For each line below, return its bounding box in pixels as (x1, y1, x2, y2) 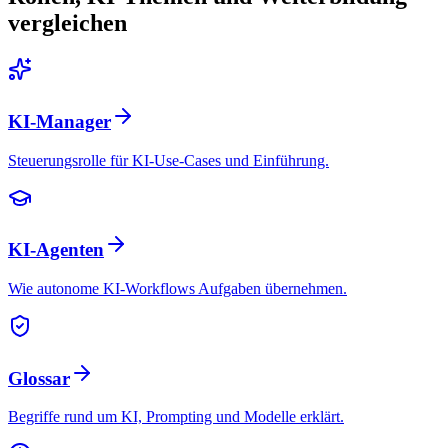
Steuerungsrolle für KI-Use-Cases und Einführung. (8, 151, 329, 169)
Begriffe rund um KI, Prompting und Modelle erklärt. (8, 408, 344, 426)
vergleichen (8, 10, 127, 37)
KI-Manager (8, 110, 111, 132)
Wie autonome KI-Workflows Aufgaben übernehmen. (8, 279, 347, 297)
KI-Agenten (8, 239, 104, 261)
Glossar (8, 367, 70, 389)
